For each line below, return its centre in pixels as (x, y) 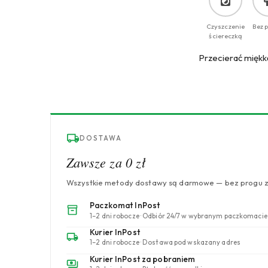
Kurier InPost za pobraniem (143, 259)
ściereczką (226, 36)
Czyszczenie (226, 27)
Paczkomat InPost (125, 205)
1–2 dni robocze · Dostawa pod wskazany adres (165, 242)
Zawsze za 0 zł (106, 162)
